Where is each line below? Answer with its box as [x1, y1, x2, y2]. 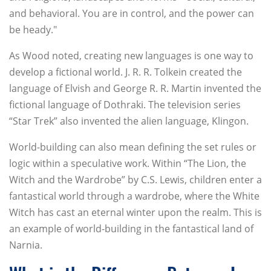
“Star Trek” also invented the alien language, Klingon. [9, 114, 249, 128]
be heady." [9, 23, 57, 37]
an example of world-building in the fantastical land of [9, 222, 253, 236]
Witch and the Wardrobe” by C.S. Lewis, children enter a [9, 173, 262, 187]
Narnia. [9, 238, 42, 252]
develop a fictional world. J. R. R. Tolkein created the [9, 65, 242, 79]
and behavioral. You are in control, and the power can [9, 7, 254, 21]
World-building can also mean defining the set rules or [9, 140, 256, 154]
